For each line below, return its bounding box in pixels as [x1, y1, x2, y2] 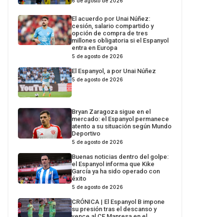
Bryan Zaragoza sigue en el [72, 108, 151, 116]
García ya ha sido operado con [72, 168, 160, 175]
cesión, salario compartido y [72, 22, 154, 30]
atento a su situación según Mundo [72, 123, 172, 130]
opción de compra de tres [72, 29, 148, 37]
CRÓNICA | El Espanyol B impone [72, 198, 165, 206]
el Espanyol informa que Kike [72, 160, 155, 168]
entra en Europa [72, 44, 118, 51]
